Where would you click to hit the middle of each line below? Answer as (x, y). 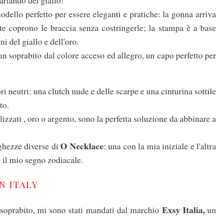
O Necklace (82, 146)
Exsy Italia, (183, 210)
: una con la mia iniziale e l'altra (160, 146)
